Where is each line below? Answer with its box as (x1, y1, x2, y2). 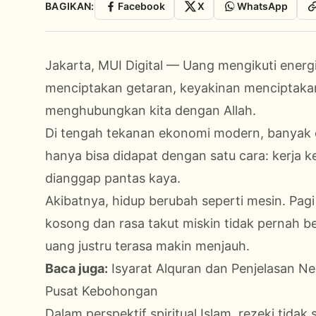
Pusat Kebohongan (45, 283, 158, 298)
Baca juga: (45, 260, 108, 276)
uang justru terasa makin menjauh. (45, 238, 250, 253)
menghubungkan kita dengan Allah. (45, 102, 256, 118)
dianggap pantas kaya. (45, 170, 181, 186)
